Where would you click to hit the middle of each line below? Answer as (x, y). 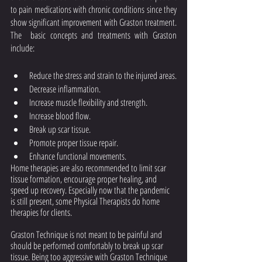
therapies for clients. (41, 212)
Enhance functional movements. (78, 156)
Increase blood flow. (60, 116)
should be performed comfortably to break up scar (88, 246)
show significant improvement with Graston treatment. (94, 22)
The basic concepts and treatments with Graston (94, 35)
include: (23, 48)
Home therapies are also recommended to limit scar (89, 168)
